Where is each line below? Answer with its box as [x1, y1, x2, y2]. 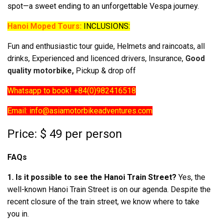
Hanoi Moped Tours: [7, 21, 84, 31]
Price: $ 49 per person [7, 127, 122, 141]
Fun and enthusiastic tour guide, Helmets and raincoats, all [7, 41, 205, 51]
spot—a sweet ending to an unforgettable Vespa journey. [7, 1, 199, 11]
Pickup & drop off [74, 66, 136, 75]
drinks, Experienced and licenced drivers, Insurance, [7, 53, 185, 63]
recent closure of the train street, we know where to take [7, 197, 199, 206]
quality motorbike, [7, 66, 74, 75]
